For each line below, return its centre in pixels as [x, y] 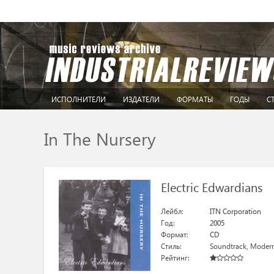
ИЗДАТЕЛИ [141, 99]
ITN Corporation [235, 211]
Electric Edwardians [211, 187]
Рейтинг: [175, 258]
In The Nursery [100, 138]
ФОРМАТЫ [195, 99]
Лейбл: [172, 211]
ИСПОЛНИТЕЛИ [79, 99]
